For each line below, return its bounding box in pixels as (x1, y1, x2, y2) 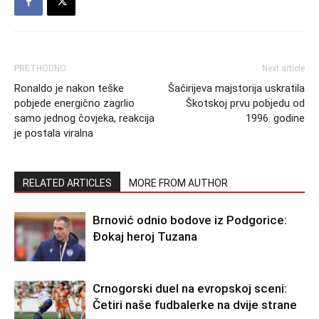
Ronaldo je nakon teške (14, 82, 124, 95)
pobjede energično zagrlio (14, 97, 135, 110)
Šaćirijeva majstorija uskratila (168, 82, 305, 95)
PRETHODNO (14, 63, 66, 73)
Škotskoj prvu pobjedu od (186, 97, 305, 110)
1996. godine (246, 112, 305, 125)
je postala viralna (14, 127, 93, 140)
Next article (262, 63, 305, 73)
